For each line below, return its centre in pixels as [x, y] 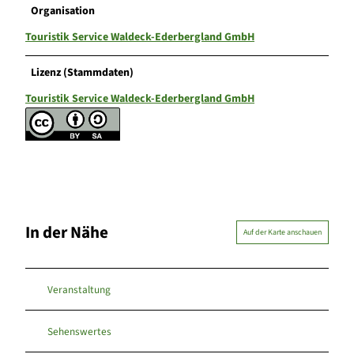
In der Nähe [67, 232]
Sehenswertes [79, 331]
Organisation [63, 11]
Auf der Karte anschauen [282, 233]
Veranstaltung [79, 289]
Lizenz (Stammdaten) [83, 73]
